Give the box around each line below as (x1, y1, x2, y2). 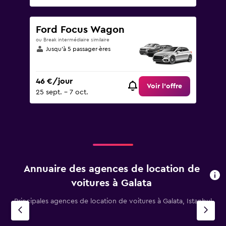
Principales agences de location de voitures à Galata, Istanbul (14, 198, 212, 205)
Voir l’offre (147, 83, 182, 90)
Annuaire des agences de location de (23, 164, 200, 174)
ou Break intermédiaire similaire (36, 37, 109, 42)
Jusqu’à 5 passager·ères (46, 46, 110, 52)
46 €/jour (36, 77, 73, 86)
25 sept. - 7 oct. (36, 89, 88, 96)
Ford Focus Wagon (36, 25, 125, 35)
